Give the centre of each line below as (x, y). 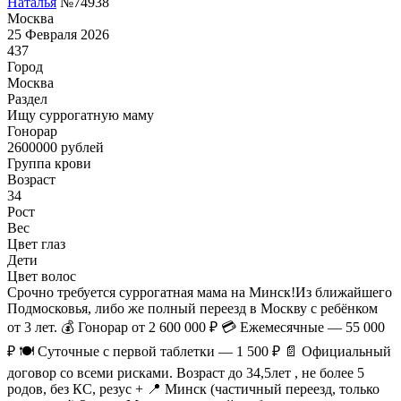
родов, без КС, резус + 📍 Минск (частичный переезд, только (193, 388)
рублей (81, 147)
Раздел (27, 98)
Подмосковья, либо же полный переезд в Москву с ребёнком (192, 308)
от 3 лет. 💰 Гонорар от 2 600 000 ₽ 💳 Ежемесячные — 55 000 (196, 327)
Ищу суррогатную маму (81, 115)
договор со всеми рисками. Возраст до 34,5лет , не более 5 (186, 372)
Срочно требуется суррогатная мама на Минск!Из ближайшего (200, 292)
